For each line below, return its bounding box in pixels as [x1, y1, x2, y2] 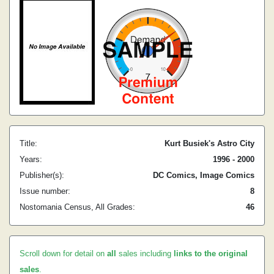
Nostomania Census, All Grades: [20, 202, 135, 212]
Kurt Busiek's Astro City [165, 139, 254, 148]
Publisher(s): [20, 171, 64, 180]
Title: [20, 139, 37, 148]
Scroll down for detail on [20, 249, 107, 258]
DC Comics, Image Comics [153, 171, 254, 180]
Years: [20, 155, 42, 164]
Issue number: [20, 187, 70, 196]
